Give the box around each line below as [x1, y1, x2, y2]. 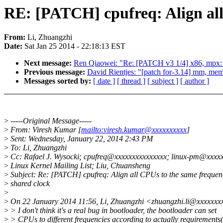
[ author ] [180, 77, 209, 86]
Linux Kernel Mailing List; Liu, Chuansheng [8, 161, 150, 170]
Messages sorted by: [24, 77, 93, 86]
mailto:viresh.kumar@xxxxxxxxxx [81, 125, 187, 134]
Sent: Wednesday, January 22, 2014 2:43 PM [8, 134, 153, 143]
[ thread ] [117, 77, 145, 86]
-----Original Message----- [8, 116, 92, 125]
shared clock [8, 179, 50, 188]
